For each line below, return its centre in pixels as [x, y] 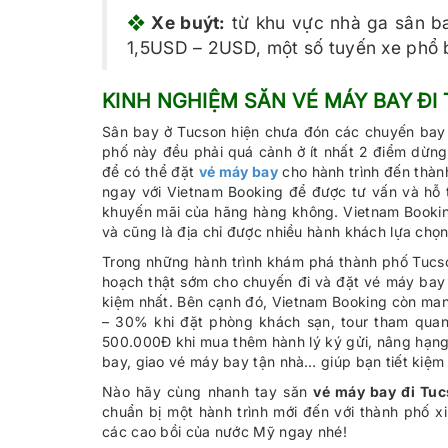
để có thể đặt [150, 171]
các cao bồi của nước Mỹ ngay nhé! [224, 431]
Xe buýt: [188, 22]
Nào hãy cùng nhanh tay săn [208, 391]
